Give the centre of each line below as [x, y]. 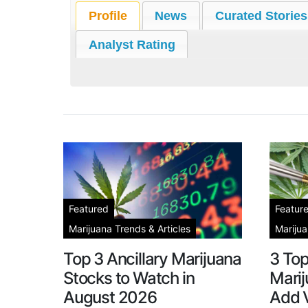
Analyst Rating [132, 44]
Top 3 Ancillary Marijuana [153, 259]
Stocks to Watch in [129, 278]
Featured [89, 209]
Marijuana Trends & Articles [130, 229]
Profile [108, 15]
